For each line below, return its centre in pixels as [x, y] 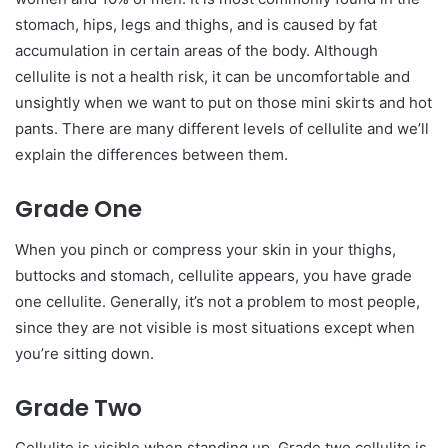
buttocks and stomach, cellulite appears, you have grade [213, 275]
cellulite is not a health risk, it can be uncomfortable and [212, 77]
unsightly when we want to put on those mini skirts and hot [223, 103]
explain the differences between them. [151, 155]
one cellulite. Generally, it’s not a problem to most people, [217, 301]
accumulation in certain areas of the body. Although [196, 51]
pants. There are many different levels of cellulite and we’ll [222, 129]
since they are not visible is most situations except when [215, 327]
